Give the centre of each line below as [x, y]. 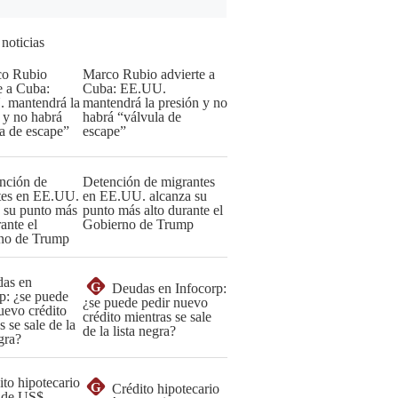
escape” [104, 131]
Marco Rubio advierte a [149, 74]
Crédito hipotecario [166, 389]
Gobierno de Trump [138, 224]
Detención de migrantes [149, 182]
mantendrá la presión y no [155, 103]
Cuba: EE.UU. [124, 88]
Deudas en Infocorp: [169, 288]
